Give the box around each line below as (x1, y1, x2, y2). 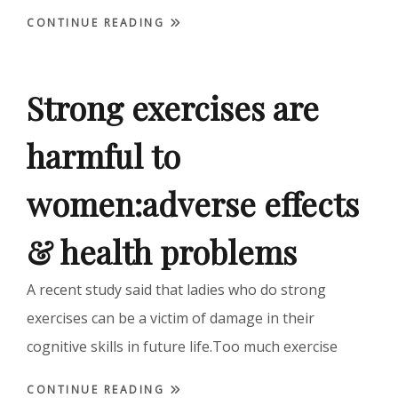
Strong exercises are (27, 86, 319, 130)
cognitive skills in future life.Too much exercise (27, 337, 341, 357)
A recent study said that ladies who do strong (27, 280, 326, 300)
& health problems (27, 230, 297, 274)
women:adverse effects (27, 182, 359, 226)
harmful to (27, 134, 180, 178)
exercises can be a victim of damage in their (27, 308, 314, 329)
